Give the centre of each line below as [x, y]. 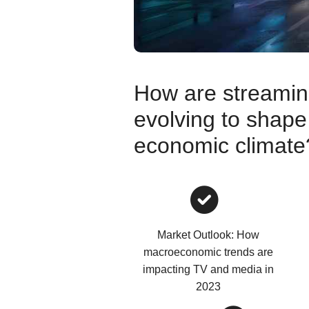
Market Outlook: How [208, 235]
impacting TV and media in [208, 270]
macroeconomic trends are [208, 252]
